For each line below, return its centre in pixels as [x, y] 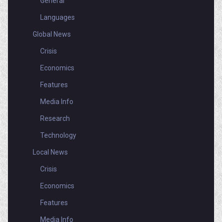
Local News [50, 152]
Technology [58, 135]
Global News [52, 34]
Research [55, 118]
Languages [57, 17]
